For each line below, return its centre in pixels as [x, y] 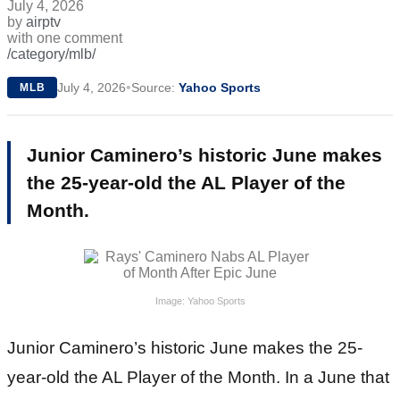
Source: [155, 87]
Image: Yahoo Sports [200, 300]
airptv [43, 21]
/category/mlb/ [51, 54]
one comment [79, 37]
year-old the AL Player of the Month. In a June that [198, 377]
